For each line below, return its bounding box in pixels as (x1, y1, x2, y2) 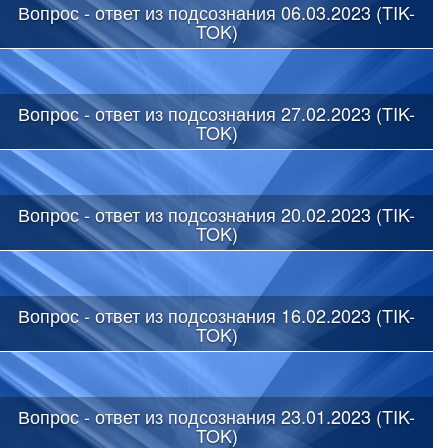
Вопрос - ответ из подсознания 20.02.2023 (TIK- (18, 200, 415, 227)
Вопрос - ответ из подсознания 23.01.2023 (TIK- (18, 402, 415, 429)
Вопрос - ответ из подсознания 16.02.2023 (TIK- (18, 301, 415, 328)
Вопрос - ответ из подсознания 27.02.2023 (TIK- (18, 99, 415, 126)
